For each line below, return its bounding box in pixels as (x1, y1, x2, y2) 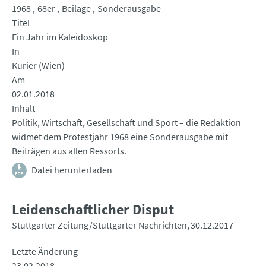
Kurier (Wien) (12, 59, 65, 72)
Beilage (62, 2, 91, 15)
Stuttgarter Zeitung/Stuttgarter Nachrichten (12, 219, 187, 232)
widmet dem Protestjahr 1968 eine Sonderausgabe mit (12, 131, 228, 143)
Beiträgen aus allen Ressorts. (12, 145, 126, 157)
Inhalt (12, 102, 35, 115)
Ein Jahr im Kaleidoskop (12, 31, 108, 43)
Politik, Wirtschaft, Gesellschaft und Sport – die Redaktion (12, 116, 241, 129)
